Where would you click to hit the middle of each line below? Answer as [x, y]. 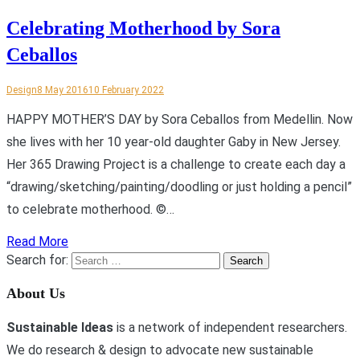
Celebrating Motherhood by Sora [143, 28]
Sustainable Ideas [60, 327]
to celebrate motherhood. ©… [90, 209]
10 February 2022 [126, 90]
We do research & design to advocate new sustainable [160, 350]
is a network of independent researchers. [230, 327]
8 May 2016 [63, 90]
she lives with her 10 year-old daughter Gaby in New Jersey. [174, 141]
